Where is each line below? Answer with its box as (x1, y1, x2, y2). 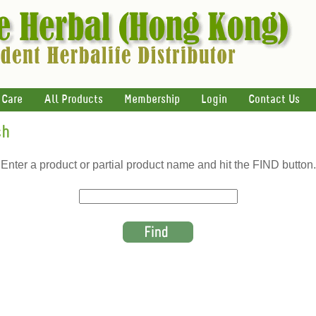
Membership (124, 94, 180, 106)
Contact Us (248, 94, 300, 106)
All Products (44, 94, 103, 106)
